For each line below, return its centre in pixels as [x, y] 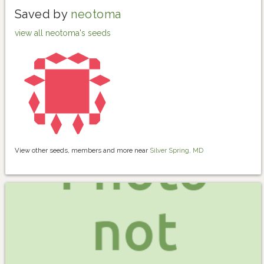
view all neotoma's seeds [63, 33]
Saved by [43, 14]
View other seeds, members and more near [82, 150]
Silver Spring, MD [176, 150]
